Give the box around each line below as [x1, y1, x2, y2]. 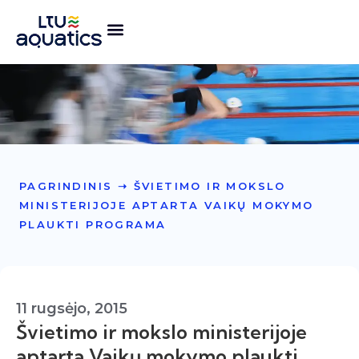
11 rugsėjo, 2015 [16, 300, 127, 317]
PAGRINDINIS [19, 179, 113, 192]
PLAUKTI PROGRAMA [19, 218, 167, 231]
